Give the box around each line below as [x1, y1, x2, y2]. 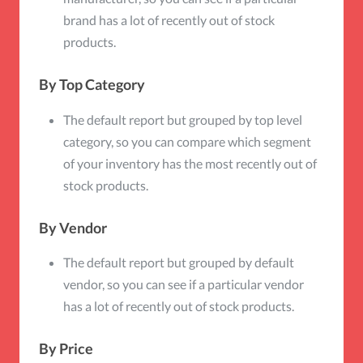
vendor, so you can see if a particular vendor [63, 276, 304, 292]
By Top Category [39, 75, 145, 93]
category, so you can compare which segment [63, 133, 311, 149]
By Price [39, 340, 93, 357]
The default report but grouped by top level [63, 111, 302, 127]
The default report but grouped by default [63, 254, 294, 270]
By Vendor [39, 218, 107, 237]
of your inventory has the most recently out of [63, 155, 317, 171]
